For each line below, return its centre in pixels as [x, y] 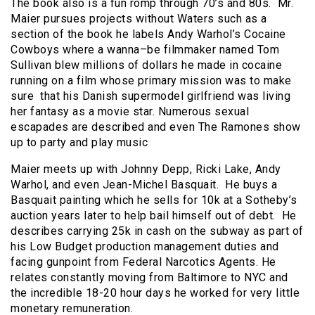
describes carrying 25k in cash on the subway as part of [157, 231]
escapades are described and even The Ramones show [156, 127]
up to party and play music [79, 142]
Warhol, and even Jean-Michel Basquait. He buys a [144, 184]
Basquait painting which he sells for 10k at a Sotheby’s [154, 200]
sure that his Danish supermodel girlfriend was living [150, 96]
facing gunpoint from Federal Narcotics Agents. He [143, 262]
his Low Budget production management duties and [145, 246]
